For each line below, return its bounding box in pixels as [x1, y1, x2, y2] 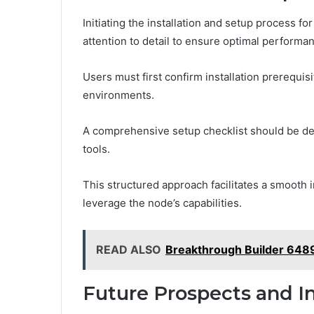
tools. [83, 142, 110, 156]
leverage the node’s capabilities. [83, 196, 242, 210]
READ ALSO [96, 242, 161, 257]
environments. [83, 88, 154, 102]
